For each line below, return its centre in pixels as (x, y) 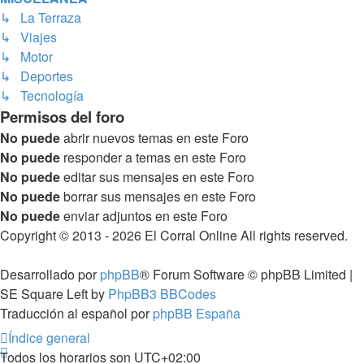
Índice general (49, 338)
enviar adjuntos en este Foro (144, 216)
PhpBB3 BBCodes (162, 294)
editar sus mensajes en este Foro (157, 177)
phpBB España (197, 314)
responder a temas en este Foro (153, 158)
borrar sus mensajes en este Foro (158, 197)
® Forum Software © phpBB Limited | (246, 275)
